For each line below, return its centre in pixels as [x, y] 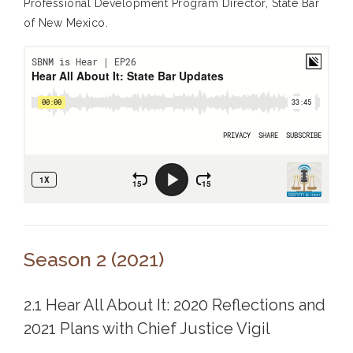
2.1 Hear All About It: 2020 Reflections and [175, 305]
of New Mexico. [66, 23]
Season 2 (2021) [94, 260]
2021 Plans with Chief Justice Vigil [147, 329]
